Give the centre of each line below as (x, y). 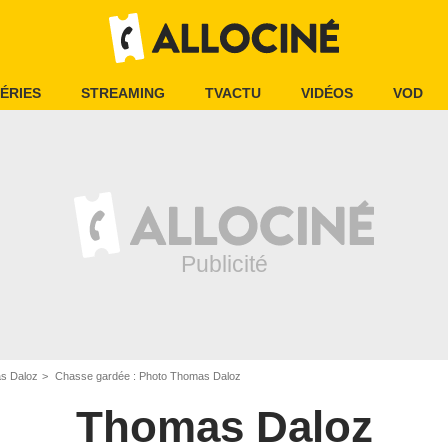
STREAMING (123, 93)
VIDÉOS (327, 93)
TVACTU (233, 93)
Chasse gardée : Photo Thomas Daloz (146, 376)
